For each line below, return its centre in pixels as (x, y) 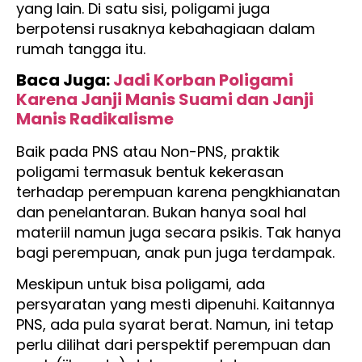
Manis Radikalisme (95, 119)
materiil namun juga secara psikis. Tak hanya (179, 233)
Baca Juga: (65, 80)
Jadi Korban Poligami (203, 80)
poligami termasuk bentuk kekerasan (150, 172)
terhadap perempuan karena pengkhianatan (178, 192)
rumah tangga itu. (83, 48)
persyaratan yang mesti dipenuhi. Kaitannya (175, 305)
